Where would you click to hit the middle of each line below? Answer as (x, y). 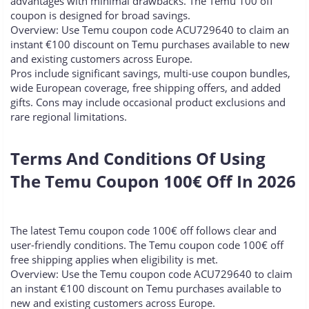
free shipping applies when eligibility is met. (114, 260)
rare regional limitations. (69, 117)
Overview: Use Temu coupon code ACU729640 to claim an (150, 30)
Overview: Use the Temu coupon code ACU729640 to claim (151, 274)
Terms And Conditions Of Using (138, 159)
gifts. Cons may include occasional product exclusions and (148, 102)
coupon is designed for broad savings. (100, 16)
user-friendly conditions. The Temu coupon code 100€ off (147, 245)
